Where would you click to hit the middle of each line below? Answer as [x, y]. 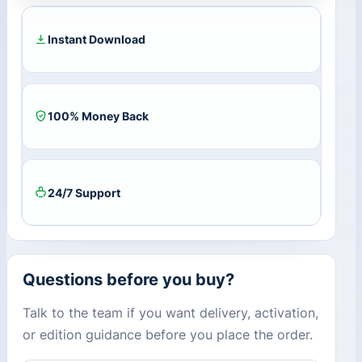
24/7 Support [84, 192]
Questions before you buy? [129, 280]
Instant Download [96, 40]
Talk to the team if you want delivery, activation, [171, 312]
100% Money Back [98, 116]
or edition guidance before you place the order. [168, 334]
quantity [49, 55]
